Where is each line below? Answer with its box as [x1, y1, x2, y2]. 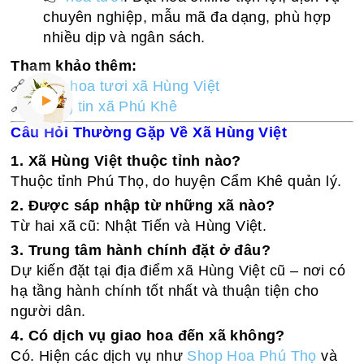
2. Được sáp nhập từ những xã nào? [11, 197, 275, 214]
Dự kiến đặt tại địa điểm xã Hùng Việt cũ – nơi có [11, 262, 346, 279]
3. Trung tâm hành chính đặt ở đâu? [11, 242, 271, 258]
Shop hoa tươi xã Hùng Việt [30, 78, 220, 94]
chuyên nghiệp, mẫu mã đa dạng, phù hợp [43, 9, 331, 25]
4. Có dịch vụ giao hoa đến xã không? [11, 327, 285, 344]
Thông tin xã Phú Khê [30, 98, 178, 115]
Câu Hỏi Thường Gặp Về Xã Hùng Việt [11, 124, 288, 141]
